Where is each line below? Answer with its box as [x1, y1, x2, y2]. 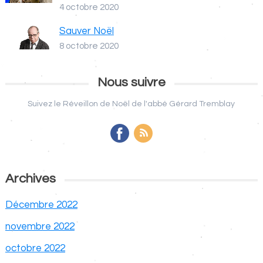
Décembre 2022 [5, 199, 77, 210]
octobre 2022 [5, 242, 65, 254]
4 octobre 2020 [59, 2, 119, 12]
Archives [5, 171, 56, 186]
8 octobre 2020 [59, 41, 119, 50]
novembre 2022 [5, 221, 75, 232]
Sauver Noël [59, 25, 114, 36]
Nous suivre [97, 75, 166, 89]
